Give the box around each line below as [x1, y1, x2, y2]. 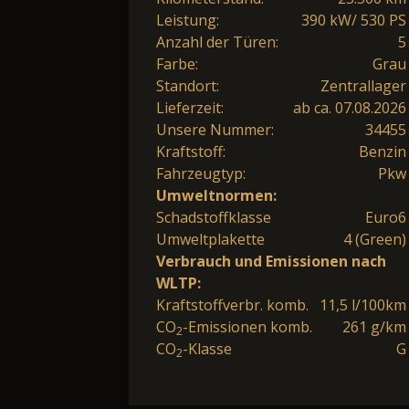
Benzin [359, 141, 406, 162]
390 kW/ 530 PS [301, 9, 406, 30]
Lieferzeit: [156, 97, 224, 118]
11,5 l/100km [320, 294, 406, 315]
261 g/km [342, 316, 406, 337]
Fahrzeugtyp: [156, 163, 246, 184]
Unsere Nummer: [156, 119, 274, 140]
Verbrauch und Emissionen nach [156, 250, 386, 271]
